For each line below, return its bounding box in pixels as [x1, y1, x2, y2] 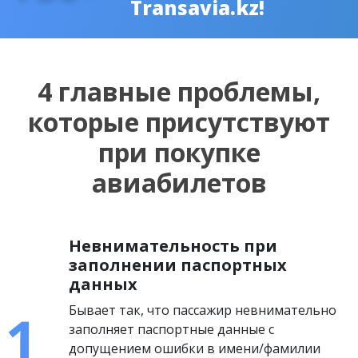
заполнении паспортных [69, 254, 288, 276]
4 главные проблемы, [38, 74, 320, 109]
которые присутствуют [28, 105, 330, 139]
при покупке [97, 135, 261, 169]
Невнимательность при [69, 235, 278, 257]
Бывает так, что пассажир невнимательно [69, 301, 337, 319]
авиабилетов [91, 165, 267, 200]
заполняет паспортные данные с [69, 320, 275, 338]
